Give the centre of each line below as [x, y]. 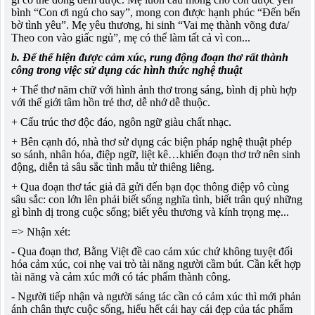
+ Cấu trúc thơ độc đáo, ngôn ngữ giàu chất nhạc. [121, 122]
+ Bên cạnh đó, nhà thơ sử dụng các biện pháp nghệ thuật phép [152, 141]
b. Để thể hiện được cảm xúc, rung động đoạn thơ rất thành [150, 57]
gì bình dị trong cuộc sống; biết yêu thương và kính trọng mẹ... [150, 212]
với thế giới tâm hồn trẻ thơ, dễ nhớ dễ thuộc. [111, 102]
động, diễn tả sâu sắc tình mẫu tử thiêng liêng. [113, 167]
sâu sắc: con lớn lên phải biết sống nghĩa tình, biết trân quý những [157, 199]
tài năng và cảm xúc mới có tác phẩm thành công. [121, 276]
